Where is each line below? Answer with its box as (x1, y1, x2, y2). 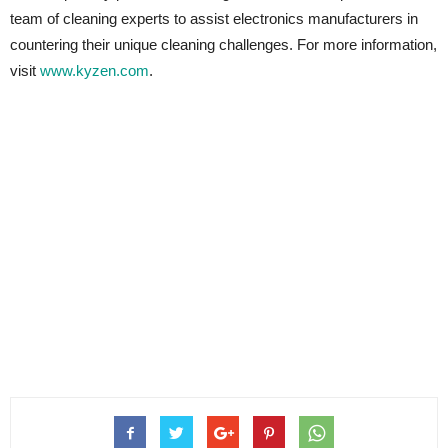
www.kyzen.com (40, 62, 149, 79)
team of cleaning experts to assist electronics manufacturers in (10, 10, 418, 27)
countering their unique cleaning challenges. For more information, (10, 36, 437, 53)
